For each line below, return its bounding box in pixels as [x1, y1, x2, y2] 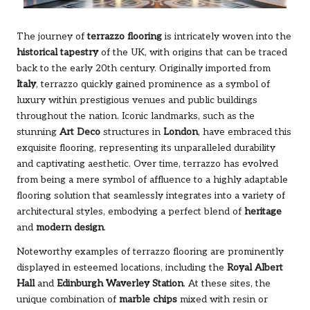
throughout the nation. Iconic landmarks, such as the [17, 111, 255, 122]
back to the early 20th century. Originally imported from [17, 63, 271, 75]
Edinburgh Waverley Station [57, 278, 183, 290]
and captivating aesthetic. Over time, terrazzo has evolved [17, 158, 278, 170]
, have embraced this [198, 127, 291, 138]
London [163, 127, 198, 138]
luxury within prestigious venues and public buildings [17, 95, 257, 107]
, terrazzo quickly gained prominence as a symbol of [36, 79, 270, 91]
